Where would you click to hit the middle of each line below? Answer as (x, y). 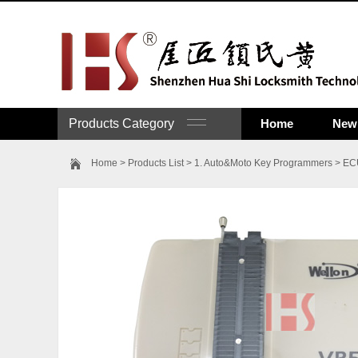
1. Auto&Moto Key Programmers (263, 163)
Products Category (128, 123)
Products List (156, 163)
